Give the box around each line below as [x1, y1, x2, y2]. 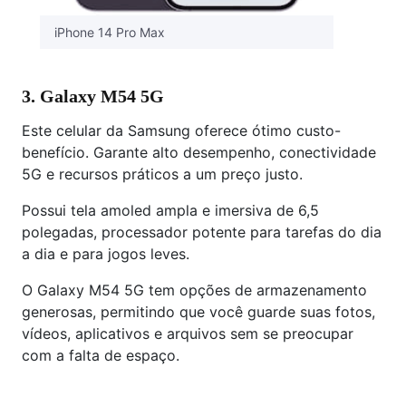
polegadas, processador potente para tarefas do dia [22, 223, 382, 241]
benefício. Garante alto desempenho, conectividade [22, 143, 376, 161]
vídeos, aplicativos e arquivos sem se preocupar [22, 324, 353, 343]
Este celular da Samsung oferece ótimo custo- [22, 121, 341, 140]
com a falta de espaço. [22, 346, 179, 364]
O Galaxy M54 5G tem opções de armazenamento [22, 281, 367, 299]
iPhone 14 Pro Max [54, 24, 165, 40]
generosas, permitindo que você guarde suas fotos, [22, 303, 375, 321]
